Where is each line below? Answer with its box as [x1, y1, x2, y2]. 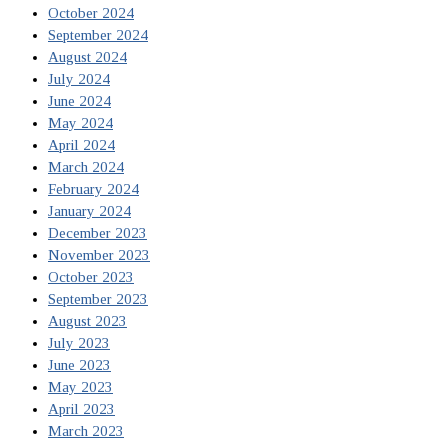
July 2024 [48, 71, 110, 88]
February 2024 [48, 181, 139, 198]
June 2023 [48, 357, 111, 374]
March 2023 [48, 423, 124, 440]
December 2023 [48, 225, 147, 242]
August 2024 [48, 49, 127, 66]
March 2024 [48, 159, 124, 176]
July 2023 [48, 335, 110, 352]
